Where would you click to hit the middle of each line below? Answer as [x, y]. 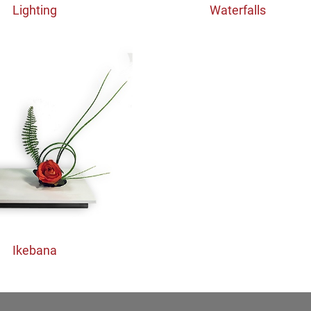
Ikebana [35, 251]
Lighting [35, 11]
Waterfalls [237, 11]
